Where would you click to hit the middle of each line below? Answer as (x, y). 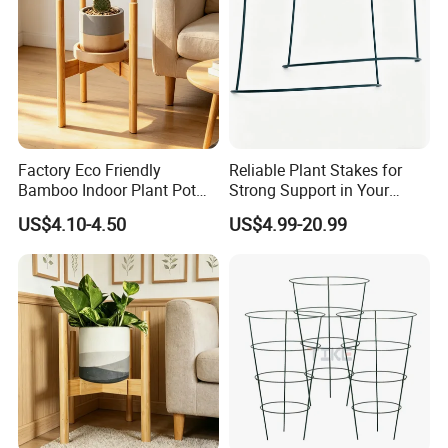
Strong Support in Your (308, 190)
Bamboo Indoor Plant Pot (107, 190)
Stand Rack (59, 210)
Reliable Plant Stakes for (315, 170)
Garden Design (280, 210)
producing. (53, 25)
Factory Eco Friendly (90, 170)
